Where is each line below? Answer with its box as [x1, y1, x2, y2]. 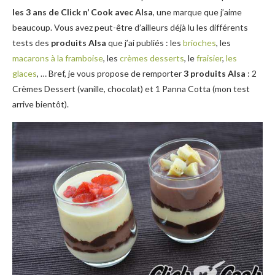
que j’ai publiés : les [106, 37, 183, 48]
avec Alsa [115, 7, 153, 17]
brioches [183, 37, 216, 48]
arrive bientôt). [12, 99, 69, 109]
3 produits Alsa [184, 68, 246, 79]
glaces [12, 68, 37, 79]
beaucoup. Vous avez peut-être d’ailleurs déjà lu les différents [12, 22, 248, 33]
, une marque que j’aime [153, 7, 242, 17]
